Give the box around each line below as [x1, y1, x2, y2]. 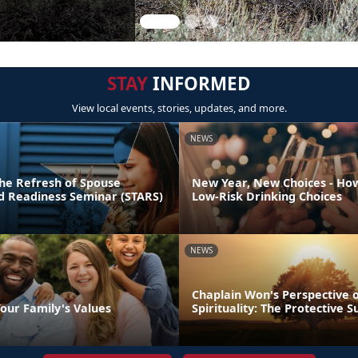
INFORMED [148, 71, 251, 96]
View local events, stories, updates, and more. [71, 101, 287, 115]
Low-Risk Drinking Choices [192, 188, 342, 204]
